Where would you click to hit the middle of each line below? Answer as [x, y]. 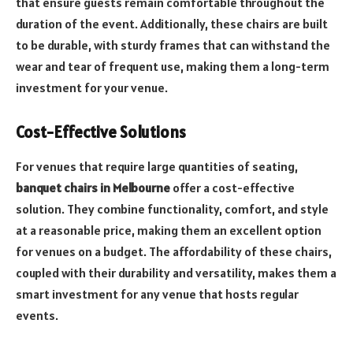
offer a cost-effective [232, 188]
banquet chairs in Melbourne [93, 188]
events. [37, 316]
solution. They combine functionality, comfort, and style [172, 209]
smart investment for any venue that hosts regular [157, 294]
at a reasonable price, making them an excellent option [169, 230]
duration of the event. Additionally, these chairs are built [172, 24]
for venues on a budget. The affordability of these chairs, [174, 252]
